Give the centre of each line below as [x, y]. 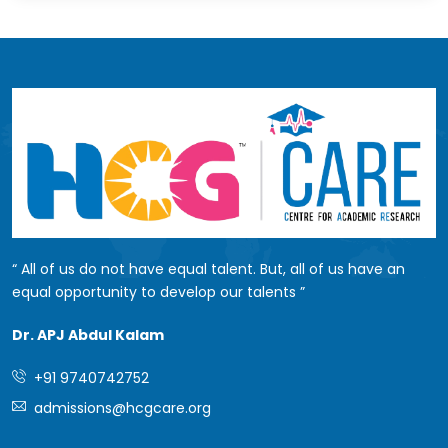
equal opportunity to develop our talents [156, 291]
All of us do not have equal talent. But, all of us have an [211, 268]
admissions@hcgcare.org [118, 407]
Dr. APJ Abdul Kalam [88, 334]
